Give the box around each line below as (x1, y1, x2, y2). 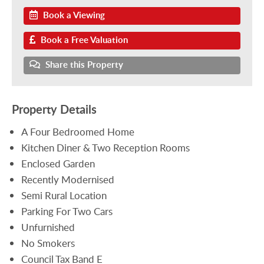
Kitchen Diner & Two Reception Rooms (21, 140, 190, 154)
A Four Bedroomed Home (21, 124, 135, 138)
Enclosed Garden (21, 156, 95, 170)
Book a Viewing (41, 8, 105, 21)
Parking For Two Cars (21, 204, 113, 218)
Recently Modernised (21, 172, 115, 186)
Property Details (12, 100, 97, 117)
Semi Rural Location (21, 188, 107, 202)
